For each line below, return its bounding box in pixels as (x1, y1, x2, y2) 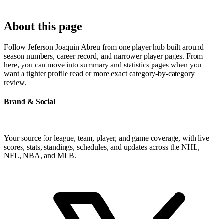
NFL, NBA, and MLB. (4, 152, 76, 160)
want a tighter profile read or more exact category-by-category (4, 69, 195, 78)
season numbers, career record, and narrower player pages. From (4, 51, 203, 60)
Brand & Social (4, 97, 55, 106)
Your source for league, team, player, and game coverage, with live (4, 134, 209, 143)
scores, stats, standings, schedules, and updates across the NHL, (4, 143, 200, 152)
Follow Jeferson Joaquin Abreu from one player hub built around (4, 43, 204, 51)
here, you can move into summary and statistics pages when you (4, 60, 201, 69)
